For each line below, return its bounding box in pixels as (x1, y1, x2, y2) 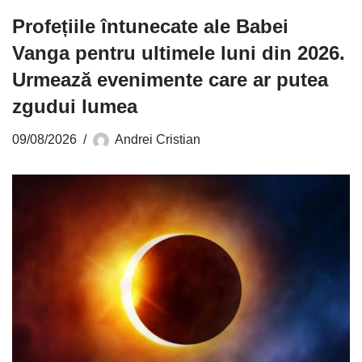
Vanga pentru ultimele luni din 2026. (12, 41, 345, 64)
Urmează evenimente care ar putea (12, 68, 328, 90)
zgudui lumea (12, 95, 137, 117)
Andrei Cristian (115, 131, 200, 146)
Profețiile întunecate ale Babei (12, 15, 288, 37)
